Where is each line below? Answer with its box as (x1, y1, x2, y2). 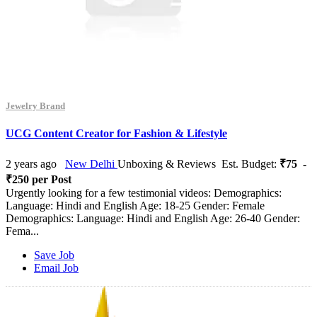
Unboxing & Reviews (117, 157, 216, 170)
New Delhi (65, 157, 117, 170)
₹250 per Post (6, 173, 71, 185)
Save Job (34, 248, 74, 261)
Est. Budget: (219, 157, 279, 170)
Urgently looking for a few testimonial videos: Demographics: (6, 186, 282, 199)
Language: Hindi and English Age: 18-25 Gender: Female (6, 199, 265, 212)
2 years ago (6, 157, 57, 170)
